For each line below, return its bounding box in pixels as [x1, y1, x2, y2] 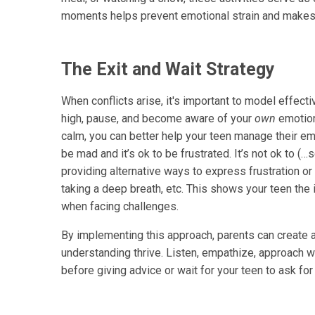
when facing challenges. [61, 200, 181, 214]
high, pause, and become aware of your [61, 112, 255, 126]
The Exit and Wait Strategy [61, 59, 275, 80]
